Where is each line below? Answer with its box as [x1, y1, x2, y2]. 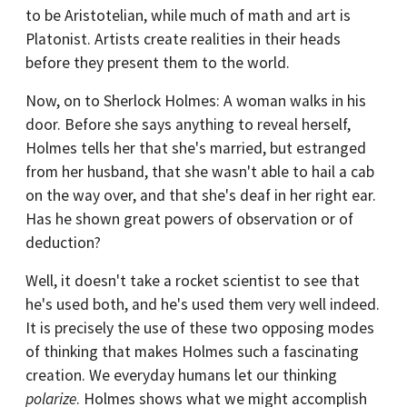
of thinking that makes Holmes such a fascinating [25, 342, 359, 362]
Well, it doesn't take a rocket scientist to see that [25, 271, 360, 291]
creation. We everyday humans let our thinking [25, 365, 337, 385]
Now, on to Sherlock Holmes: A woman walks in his [25, 91, 366, 111]
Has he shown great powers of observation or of [25, 209, 353, 229]
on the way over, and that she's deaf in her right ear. [25, 185, 376, 205]
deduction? [25, 233, 101, 253]
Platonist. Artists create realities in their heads [25, 29, 341, 49]
